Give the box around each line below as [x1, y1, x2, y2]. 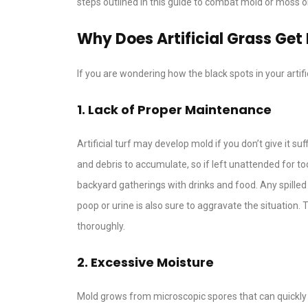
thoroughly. [77, 221, 125, 232]
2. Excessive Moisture [77, 254, 214, 272]
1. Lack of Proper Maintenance [77, 101, 272, 119]
